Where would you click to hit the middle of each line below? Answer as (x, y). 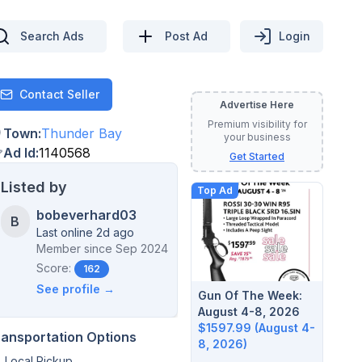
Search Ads (52, 36)
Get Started (257, 156)
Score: (53, 268)
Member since (74, 248)
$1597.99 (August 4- (257, 327)
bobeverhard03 (86, 215)
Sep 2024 (141, 248)
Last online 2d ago (85, 232)
